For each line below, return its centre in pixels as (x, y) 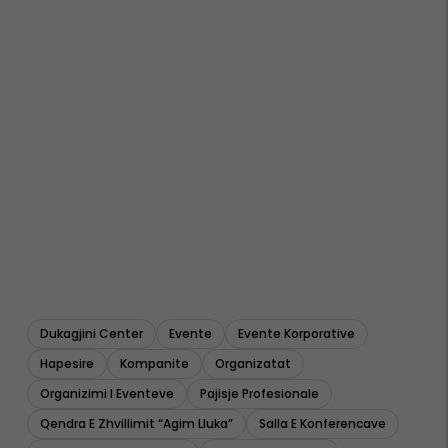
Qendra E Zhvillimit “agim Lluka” (136, 423)
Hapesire (67, 363)
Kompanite (154, 363)
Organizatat (253, 363)
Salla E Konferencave (322, 423)
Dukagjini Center (91, 333)
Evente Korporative (296, 333)
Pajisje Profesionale (259, 393)
